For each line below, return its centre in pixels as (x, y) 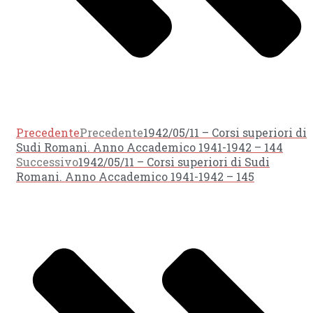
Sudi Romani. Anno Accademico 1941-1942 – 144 (150, 147)
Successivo (47, 162)
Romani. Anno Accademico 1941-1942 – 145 (135, 177)
